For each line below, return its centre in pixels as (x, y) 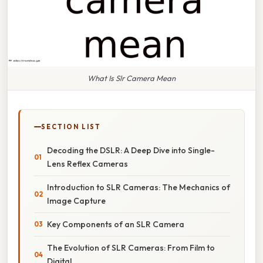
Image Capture (76, 200)
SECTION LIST (71, 127)
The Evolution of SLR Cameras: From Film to (131, 247)
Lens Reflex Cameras (87, 163)
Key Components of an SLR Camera (116, 224)
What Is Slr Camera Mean (131, 78)
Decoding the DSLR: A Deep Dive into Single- (131, 150)
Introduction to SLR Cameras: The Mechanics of (139, 187)
